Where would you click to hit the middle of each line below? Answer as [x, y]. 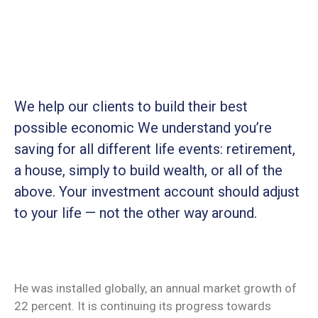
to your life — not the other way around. [136, 213]
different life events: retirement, [196, 149]
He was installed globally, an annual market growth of [155, 288]
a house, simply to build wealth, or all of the [148, 170]
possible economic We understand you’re [143, 127]
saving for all [56, 149]
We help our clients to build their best [131, 106]
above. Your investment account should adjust [157, 191]
